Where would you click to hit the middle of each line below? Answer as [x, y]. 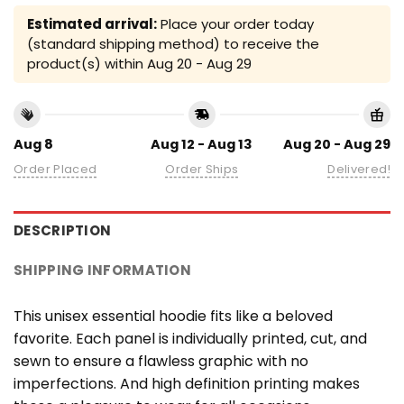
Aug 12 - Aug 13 [202, 144]
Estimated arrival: [92, 23]
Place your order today [235, 23]
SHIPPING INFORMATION [102, 270]
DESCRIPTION [63, 230]
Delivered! [359, 169]
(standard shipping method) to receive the [173, 43]
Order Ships [202, 169]
